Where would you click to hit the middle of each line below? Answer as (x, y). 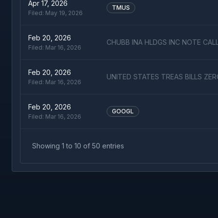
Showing (47, 146)
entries (112, 146)
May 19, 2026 (64, 13)
